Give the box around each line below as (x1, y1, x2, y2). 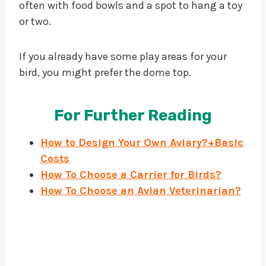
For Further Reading (54, 106, 212, 125)
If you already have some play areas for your (19, 49, 227, 63)
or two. (19, 14, 51, 28)
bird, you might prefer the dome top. (19, 65, 191, 79)
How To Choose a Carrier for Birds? (40, 167, 221, 181)
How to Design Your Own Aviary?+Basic (40, 135, 243, 149)
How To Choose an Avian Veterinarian (40, 183, 235, 197)
